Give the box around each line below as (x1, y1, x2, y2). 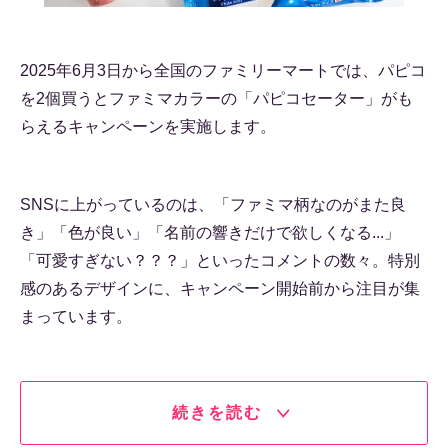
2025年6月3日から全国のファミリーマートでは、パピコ (20, 62, 426, 79)
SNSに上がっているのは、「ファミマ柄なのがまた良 (20, 196, 406, 213)
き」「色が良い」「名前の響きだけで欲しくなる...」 (20, 224, 400, 241)
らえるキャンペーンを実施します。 (20, 118, 276, 135)
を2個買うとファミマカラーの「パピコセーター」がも (20, 90, 413, 107)
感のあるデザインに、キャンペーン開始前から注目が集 (20, 280, 420, 297)
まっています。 (20, 308, 132, 325)
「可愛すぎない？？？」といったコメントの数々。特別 (20, 252, 420, 269)
